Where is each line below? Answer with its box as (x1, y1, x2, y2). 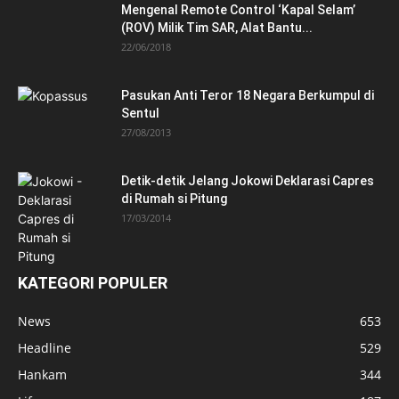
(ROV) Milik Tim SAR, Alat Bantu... (121, 20, 313, 36)
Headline (18, 339, 71, 357)
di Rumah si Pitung (121, 191, 227, 207)
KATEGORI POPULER (18, 273, 167, 293)
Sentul (121, 106, 159, 121)
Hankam (18, 366, 67, 384)
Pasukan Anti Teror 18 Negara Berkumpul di (121, 88, 374, 103)
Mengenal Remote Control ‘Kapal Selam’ (121, 3, 355, 18)
